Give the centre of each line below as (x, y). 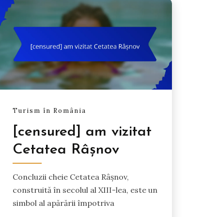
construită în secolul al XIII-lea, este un (85, 190)
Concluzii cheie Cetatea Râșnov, (70, 177)
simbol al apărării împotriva (63, 203)
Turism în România (49, 111)
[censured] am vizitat (82, 132)
